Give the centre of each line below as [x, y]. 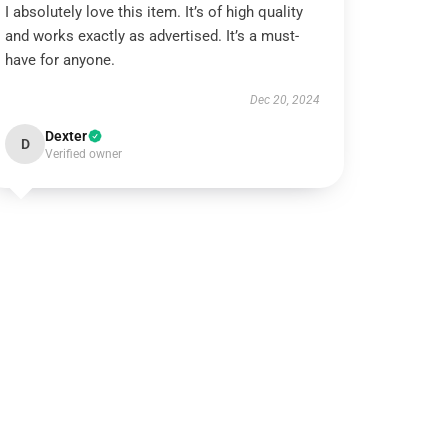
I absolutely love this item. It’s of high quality [154, 12]
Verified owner [84, 154]
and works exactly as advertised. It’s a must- [152, 36]
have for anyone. [60, 60]
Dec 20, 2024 [284, 100]
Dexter [66, 136]
